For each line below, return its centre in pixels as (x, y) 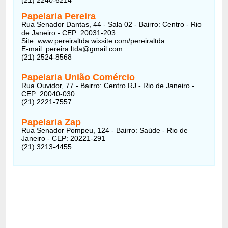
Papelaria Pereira (59, 16)
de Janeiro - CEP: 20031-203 (69, 32)
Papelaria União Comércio (78, 77)
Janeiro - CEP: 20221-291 (64, 138)
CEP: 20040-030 (48, 93)
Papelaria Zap (51, 122)
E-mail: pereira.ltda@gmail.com (72, 49)
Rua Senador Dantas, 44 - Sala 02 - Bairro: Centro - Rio (112, 24)
